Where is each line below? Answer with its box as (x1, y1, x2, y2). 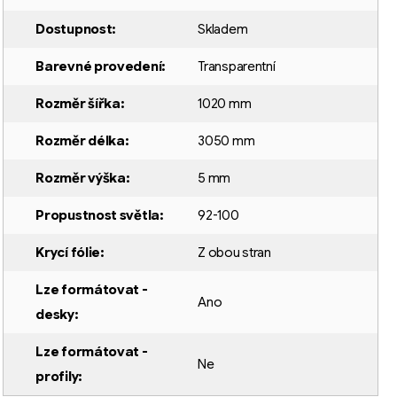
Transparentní (198, 58, 276, 75)
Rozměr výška (35, 170, 126, 187)
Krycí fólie (35, 245, 101, 261)
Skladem (198, 21, 248, 38)
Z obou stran (198, 245, 271, 261)
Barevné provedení (35, 58, 162, 75)
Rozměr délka (35, 133, 125, 150)
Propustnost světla (35, 207, 160, 224)
